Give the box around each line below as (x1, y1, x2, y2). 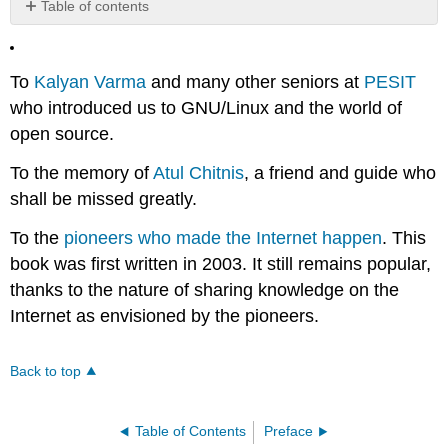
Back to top (10, 363, 82, 379)
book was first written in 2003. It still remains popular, (10, 253, 432, 274)
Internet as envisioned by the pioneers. (10, 305, 320, 326)
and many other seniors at (146, 71, 365, 92)
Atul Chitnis (153, 162, 245, 183)
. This (382, 227, 427, 248)
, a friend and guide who (244, 162, 437, 183)
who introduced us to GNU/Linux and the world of (10, 97, 403, 118)
